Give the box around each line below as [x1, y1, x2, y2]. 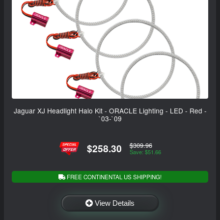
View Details [95, 199, 135, 207]
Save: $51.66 [129, 148, 161, 156]
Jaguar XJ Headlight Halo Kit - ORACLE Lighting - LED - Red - [13, 105, 207, 115]
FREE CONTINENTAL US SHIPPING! [65, 173, 162, 181]
